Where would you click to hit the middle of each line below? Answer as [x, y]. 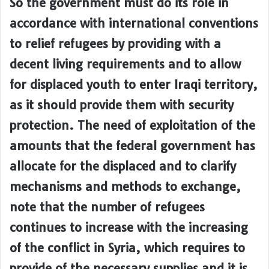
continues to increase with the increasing [129, 228]
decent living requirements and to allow [125, 64]
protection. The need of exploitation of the [132, 125]
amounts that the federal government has [132, 146]
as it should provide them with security [122, 105]
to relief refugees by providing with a [115, 44]
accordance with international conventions [134, 23]
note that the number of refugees [107, 207]
